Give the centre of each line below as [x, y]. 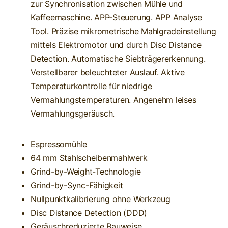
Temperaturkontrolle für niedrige [91, 86]
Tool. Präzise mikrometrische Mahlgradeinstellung [123, 31]
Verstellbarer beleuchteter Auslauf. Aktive [107, 72]
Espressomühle [59, 144]
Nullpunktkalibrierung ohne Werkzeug [100, 199]
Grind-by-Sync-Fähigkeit [77, 185]
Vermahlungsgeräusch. [73, 113]
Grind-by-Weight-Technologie [85, 171]
